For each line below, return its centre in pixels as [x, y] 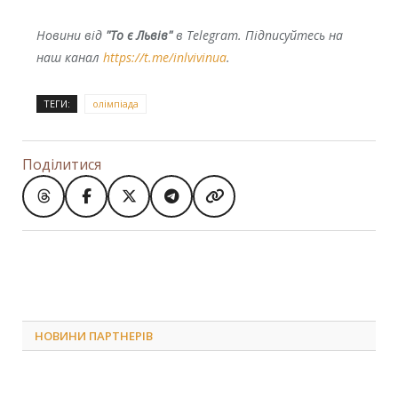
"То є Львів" [139, 35]
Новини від [71, 35]
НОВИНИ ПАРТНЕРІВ [94, 335]
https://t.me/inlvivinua [164, 57]
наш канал [69, 57]
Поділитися [62, 164]
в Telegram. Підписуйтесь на [257, 35]
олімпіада [115, 103]
